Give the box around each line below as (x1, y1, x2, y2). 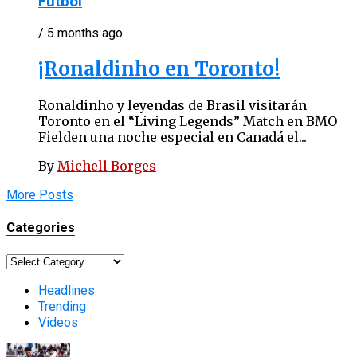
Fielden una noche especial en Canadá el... (38, 129, 307, 146)
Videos (38, 314, 78, 330)
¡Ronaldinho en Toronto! (38, 57, 280, 82)
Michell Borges (57, 158, 156, 175)
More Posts (6, 187, 73, 203)
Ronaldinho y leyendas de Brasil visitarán (38, 97, 307, 114)
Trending (38, 298, 86, 314)
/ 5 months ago (38, 25, 123, 41)
